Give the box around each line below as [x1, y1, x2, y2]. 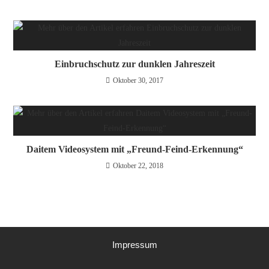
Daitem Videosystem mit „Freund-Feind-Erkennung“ [26, 144, 243, 155]
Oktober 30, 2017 [113, 76, 163, 85]
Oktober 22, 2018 [113, 162, 163, 171]
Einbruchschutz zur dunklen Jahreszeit [54, 59, 215, 70]
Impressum [112, 240, 157, 250]
